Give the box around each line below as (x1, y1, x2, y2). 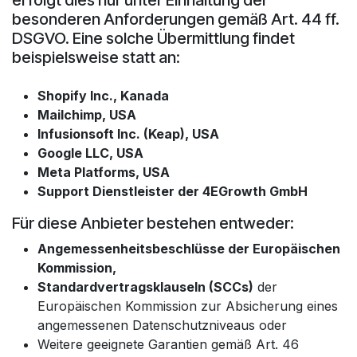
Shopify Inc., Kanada (37, 87, 169, 104)
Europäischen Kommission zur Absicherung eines (37, 297, 338, 314)
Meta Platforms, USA (37, 163, 170, 180)
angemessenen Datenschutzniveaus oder (37, 316, 287, 333)
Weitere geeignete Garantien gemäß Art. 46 (37, 335, 299, 352)
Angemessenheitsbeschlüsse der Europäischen (37, 240, 340, 257)
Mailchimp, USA (37, 106, 136, 123)
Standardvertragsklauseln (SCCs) (37, 278, 253, 295)
